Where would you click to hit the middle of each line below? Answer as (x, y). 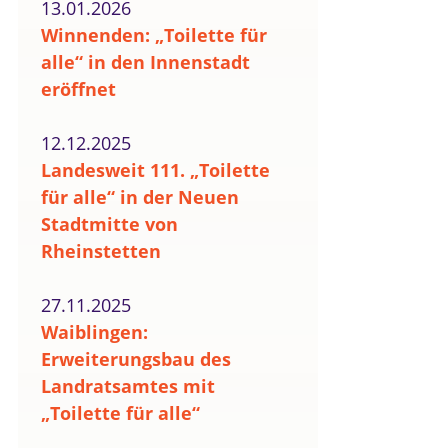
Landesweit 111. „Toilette (155, 170)
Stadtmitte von (109, 224)
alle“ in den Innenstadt (145, 62)
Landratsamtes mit (128, 386)
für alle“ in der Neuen (140, 197)
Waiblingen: (94, 332)
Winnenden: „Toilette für (154, 35)
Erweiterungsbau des (136, 359)
